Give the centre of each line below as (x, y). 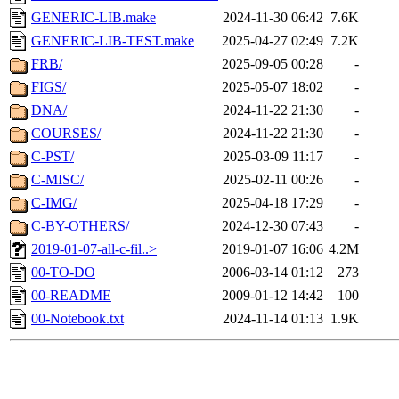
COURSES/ (66, 134)
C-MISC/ (57, 180)
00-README (71, 296)
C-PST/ (53, 157)
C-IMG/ (54, 203)
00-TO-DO (63, 273)
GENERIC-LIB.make (94, 18)
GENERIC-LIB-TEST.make (113, 41)
